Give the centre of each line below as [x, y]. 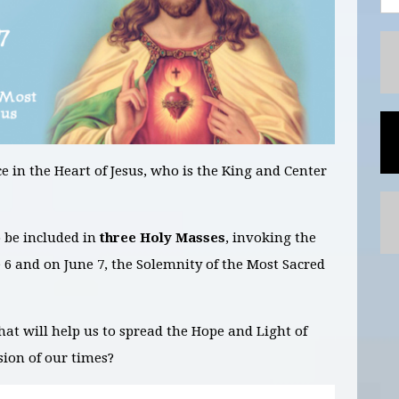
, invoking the [271, 238]
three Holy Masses [163, 238]
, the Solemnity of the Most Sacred [215, 265]
